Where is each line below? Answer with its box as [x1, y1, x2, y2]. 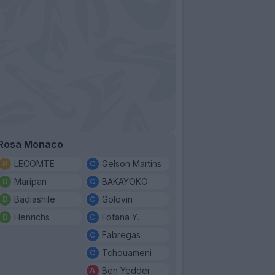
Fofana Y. [101, 211, 139, 222]
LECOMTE [14, 158, 55, 169]
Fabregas [101, 229, 141, 240]
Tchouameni [101, 247, 152, 258]
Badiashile [14, 193, 55, 204]
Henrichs [14, 211, 50, 222]
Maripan [14, 176, 47, 187]
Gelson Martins [101, 158, 161, 169]
